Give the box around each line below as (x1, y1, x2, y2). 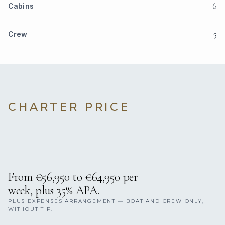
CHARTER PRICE (8, 100, 130, 115)
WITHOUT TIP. (8, 206, 53, 213)
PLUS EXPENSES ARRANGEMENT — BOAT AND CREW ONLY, (8, 198, 204, 205)
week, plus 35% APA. (8, 183, 100, 198)
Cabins (8, 2, 34, 11)
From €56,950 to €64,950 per (8, 170, 138, 185)
